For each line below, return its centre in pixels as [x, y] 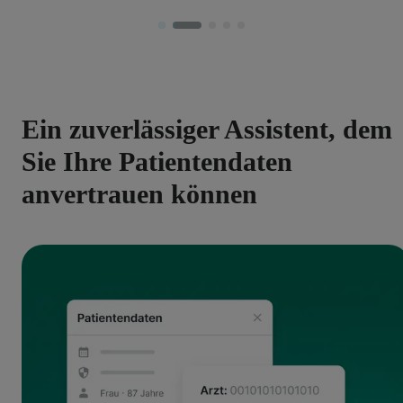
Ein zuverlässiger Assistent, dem [207, 130]
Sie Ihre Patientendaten [157, 162]
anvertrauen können [139, 194]
